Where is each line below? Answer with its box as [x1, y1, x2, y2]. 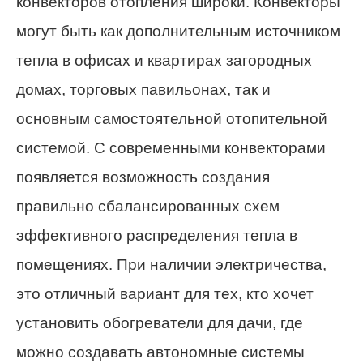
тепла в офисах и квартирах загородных [16, 52, 312, 70]
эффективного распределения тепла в [16, 227, 297, 245]
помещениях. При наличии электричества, [16, 256, 327, 274]
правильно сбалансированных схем [16, 198, 280, 216]
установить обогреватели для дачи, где [16, 314, 303, 332]
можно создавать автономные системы [16, 344, 305, 361]
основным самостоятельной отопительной [16, 110, 327, 128]
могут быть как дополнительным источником [16, 23, 340, 41]
